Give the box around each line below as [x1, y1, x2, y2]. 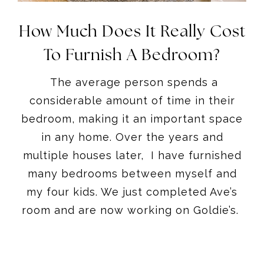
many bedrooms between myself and [27, 167, 237, 180]
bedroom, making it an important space [21, 112, 243, 125]
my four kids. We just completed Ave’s [27, 185, 237, 198]
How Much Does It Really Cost [18, 23, 246, 40]
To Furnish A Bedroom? [44, 47, 220, 64]
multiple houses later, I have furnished [22, 148, 242, 161]
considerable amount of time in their [29, 94, 235, 107]
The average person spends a [46, 75, 218, 88]
